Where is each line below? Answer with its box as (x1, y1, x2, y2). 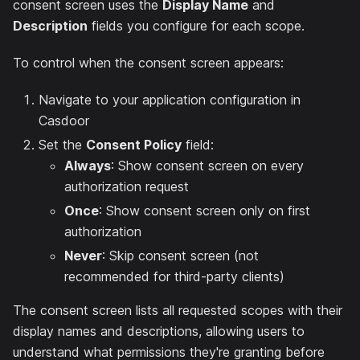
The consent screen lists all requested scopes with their (13, 301, 342, 318)
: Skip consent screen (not (102, 247, 259, 264)
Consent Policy (86, 136, 182, 153)
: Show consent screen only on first (99, 202, 310, 219)
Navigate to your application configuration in (39, 91, 301, 108)
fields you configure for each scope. (88, 17, 305, 34)
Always (64, 157, 111, 174)
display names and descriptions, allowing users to (13, 322, 305, 339)
